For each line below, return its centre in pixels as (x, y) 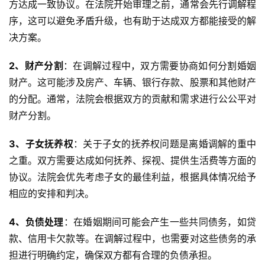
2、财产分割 (36, 66)
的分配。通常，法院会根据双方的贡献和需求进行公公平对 (132, 99)
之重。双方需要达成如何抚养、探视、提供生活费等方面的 (132, 161)
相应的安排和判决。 (51, 194)
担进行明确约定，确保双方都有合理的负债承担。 (113, 255)
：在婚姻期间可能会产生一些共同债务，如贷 (160, 222)
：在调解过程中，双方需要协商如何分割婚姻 (160, 66)
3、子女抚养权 (41, 144)
